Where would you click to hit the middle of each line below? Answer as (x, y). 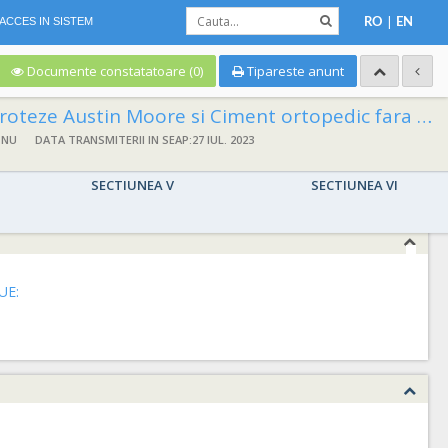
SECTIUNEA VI (355, 185)
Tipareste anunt (294, 71)
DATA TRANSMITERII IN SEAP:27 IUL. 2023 (144, 139)
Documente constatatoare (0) (115, 71)
